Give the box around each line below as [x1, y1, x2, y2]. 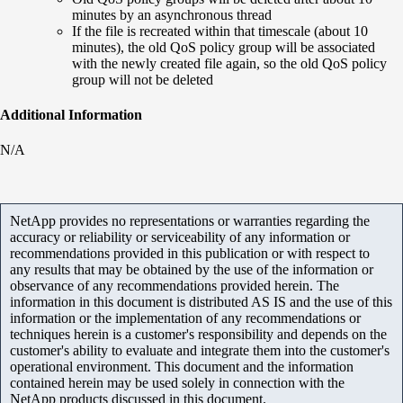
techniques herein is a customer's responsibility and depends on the [10, 327, 387, 343]
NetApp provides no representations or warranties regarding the [10, 213, 370, 229]
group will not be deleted [72, 71, 213, 87]
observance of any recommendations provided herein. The [10, 278, 339, 294]
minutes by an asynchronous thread [72, 6, 272, 22]
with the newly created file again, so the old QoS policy [72, 55, 387, 71]
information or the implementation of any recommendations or [10, 310, 361, 327]
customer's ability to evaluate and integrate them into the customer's [10, 343, 390, 359]
